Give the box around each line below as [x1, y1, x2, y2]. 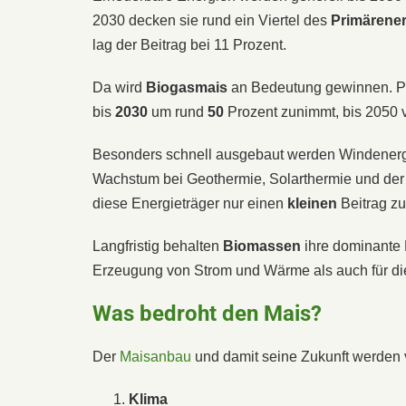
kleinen [287, 195, 337, 211]
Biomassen [223, 237, 301, 254]
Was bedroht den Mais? [92, 300, 322, 326]
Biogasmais [146, 79, 227, 95]
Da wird [92, 79, 146, 95]
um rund [148, 103, 208, 120]
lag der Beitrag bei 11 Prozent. [92, 36, 286, 53]
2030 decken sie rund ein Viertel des [92, 12, 331, 28]
